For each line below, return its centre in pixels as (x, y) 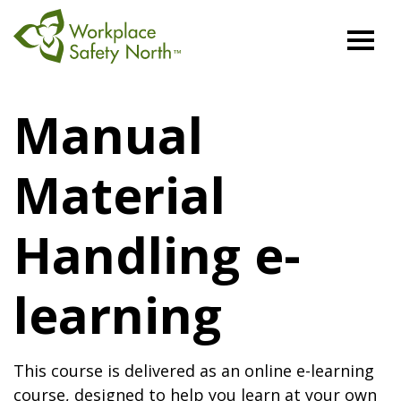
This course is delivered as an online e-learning (194, 371)
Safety (38, 100)
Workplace (55, 76)
